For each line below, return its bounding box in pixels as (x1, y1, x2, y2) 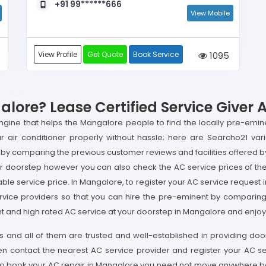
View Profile (38, 49, 77, 59)
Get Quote (87, 49, 123, 59)
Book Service (133, 49, 179, 59)
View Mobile (191, 8, 230, 18)
